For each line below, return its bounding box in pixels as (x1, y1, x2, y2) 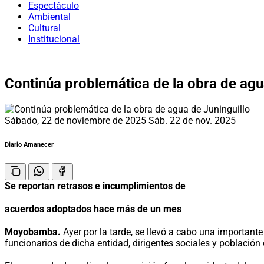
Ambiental (28, 11, 71, 22)
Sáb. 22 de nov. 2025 (148, 114, 236, 126)
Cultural (28, 22, 61, 34)
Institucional (28, 34, 80, 45)
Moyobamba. (5, 226, 61, 237)
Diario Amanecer (5, 140, 54, 148)
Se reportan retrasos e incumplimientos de (5, 180, 186, 192)
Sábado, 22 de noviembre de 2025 (5, 114, 148, 126)
